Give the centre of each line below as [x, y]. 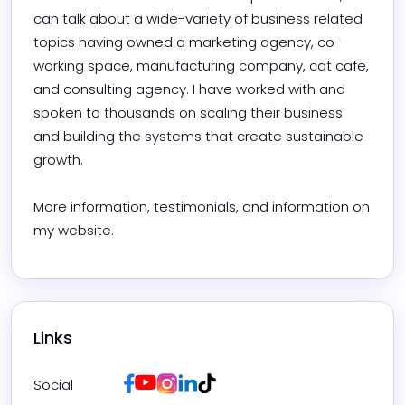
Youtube [181, 381]
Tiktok [235, 381]
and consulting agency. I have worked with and [189, 89]
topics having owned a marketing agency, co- [188, 42]
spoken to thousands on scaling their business [188, 113]
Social [53, 385]
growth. [60, 160]
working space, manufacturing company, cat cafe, [201, 66]
